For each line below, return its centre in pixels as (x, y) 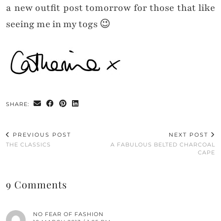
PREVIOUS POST (41, 135)
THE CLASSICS (28, 145)
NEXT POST (190, 135)
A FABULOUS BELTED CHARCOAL (163, 145)
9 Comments (37, 184)
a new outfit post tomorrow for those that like (110, 8)
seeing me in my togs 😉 (58, 24)
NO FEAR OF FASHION (68, 214)
